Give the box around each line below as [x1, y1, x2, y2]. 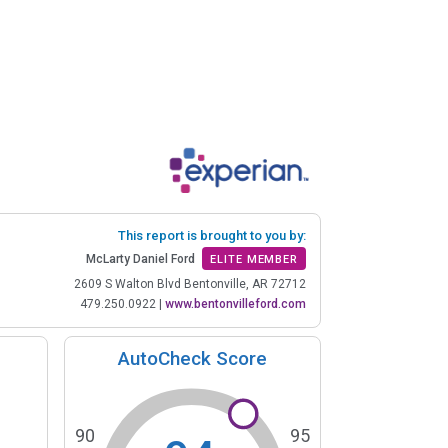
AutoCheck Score [118, 346, 267, 370]
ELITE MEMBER [210, 252, 298, 266]
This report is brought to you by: [118, 227, 306, 243]
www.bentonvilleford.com [165, 296, 306, 311]
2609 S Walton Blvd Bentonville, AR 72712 [74, 276, 306, 291]
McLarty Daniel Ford [86, 251, 196, 266]
